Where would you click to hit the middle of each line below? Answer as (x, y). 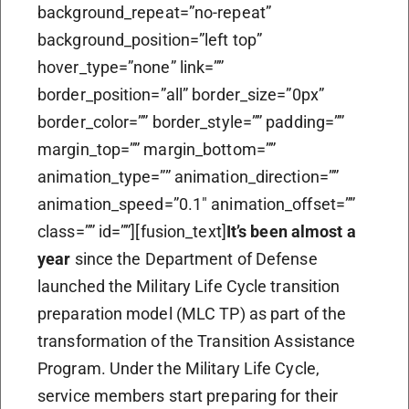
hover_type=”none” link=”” (131, 67)
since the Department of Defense (196, 258)
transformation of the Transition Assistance (197, 341)
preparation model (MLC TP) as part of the (192, 313)
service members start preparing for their (188, 395)
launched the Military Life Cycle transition (189, 286)
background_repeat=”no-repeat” (154, 12)
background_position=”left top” (150, 39)
